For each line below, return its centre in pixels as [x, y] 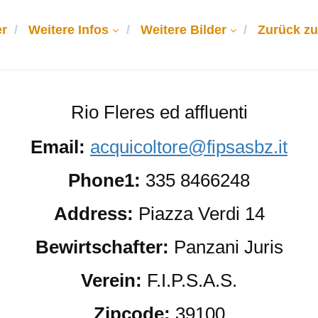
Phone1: [107, 180]
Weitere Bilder [183, 30]
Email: [58, 147]
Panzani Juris [228, 247]
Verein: [114, 280]
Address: [96, 213]
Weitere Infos [68, 30]
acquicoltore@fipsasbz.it [189, 147]
